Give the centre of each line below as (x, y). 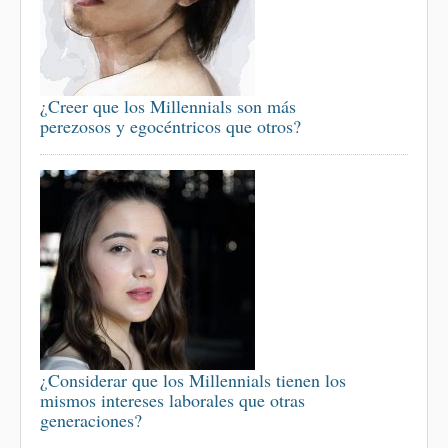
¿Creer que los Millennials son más (168, 106)
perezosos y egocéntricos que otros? (170, 126)
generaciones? (91, 420)
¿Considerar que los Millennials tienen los (193, 380)
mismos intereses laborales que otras (172, 400)
